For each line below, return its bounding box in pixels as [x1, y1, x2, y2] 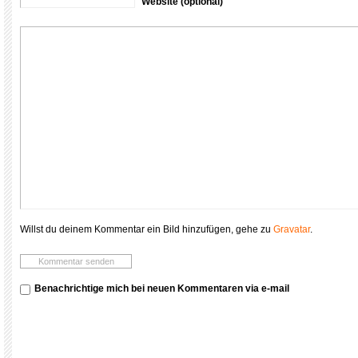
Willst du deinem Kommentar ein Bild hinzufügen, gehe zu [20, 224, 273, 235]
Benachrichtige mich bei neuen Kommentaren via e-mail [34, 283, 289, 294]
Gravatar [273, 224, 310, 235]
